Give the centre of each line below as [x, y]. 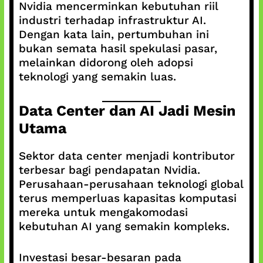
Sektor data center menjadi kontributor [127, 156]
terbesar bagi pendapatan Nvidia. [109, 170]
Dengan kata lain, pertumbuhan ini [114, 34]
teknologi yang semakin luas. [97, 76]
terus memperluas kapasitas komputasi [127, 198]
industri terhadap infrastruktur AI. [112, 20]
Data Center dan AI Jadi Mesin [127, 111]
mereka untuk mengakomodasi [103, 212]
